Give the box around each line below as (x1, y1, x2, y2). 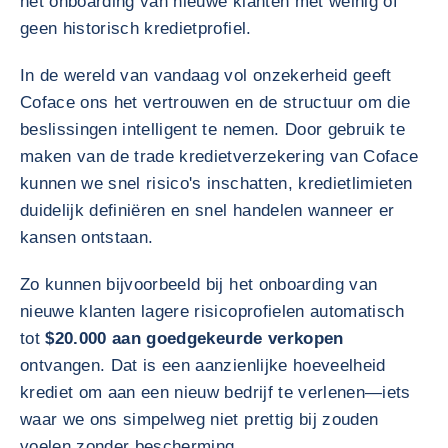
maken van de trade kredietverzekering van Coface (20, 147, 419, 166)
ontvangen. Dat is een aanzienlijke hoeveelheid (20, 356, 386, 375)
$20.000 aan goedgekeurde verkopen (45, 329, 344, 348)
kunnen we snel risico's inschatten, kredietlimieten (20, 174, 413, 193)
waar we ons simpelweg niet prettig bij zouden (20, 410, 379, 429)
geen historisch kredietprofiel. (20, 19, 252, 38)
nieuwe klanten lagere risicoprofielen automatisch (20, 302, 405, 321)
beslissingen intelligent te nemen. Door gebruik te (20, 120, 405, 139)
